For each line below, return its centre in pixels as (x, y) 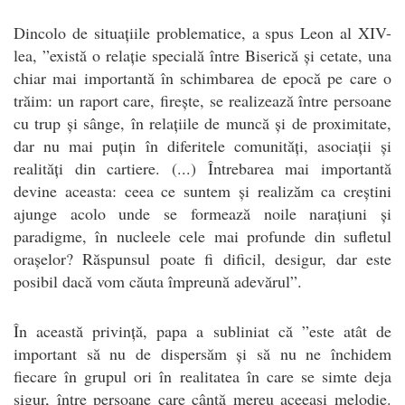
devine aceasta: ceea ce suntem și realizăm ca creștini (202, 190)
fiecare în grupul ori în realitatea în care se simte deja (202, 376)
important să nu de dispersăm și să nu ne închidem (202, 353)
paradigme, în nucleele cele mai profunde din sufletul (202, 235)
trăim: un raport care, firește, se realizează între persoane (202, 100)
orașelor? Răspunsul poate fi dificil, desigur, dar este (202, 258)
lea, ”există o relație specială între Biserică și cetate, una (202, 55)
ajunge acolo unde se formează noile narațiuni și (202, 213)
